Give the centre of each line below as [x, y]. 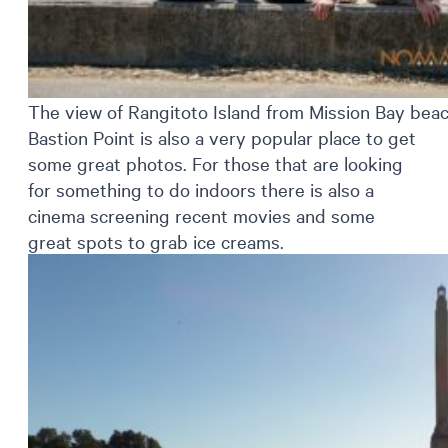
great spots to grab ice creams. [156, 240]
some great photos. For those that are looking [215, 162]
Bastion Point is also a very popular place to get [222, 136]
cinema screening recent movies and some [201, 214]
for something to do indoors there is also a [201, 188]
